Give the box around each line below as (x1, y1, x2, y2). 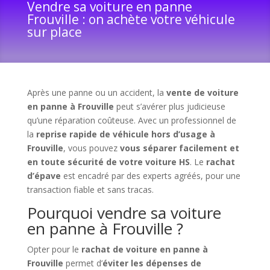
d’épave (27, 170, 61, 182)
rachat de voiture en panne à (81, 243, 208, 256)
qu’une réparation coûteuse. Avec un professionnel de (27, 115, 236, 127)
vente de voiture (166, 87, 239, 99)
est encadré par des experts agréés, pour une (60, 170, 240, 182)
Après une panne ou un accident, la (27, 87, 166, 99)
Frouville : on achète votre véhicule (27, 11, 235, 28)
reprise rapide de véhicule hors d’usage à (36, 128, 215, 140)
